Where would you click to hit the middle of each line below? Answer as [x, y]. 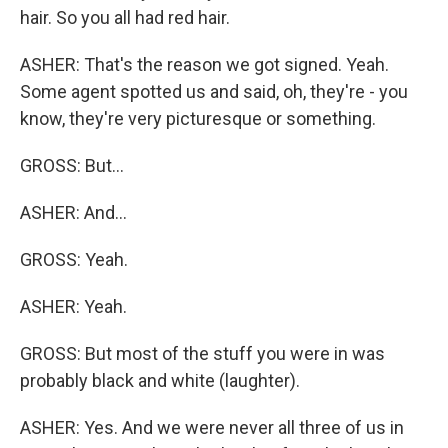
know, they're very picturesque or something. [198, 119]
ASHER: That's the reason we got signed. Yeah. [204, 65]
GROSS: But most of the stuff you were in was [202, 354]
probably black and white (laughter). [160, 381]
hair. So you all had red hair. [125, 18]
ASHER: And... [73, 213]
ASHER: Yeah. [73, 307]
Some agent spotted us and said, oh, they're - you [214, 92]
